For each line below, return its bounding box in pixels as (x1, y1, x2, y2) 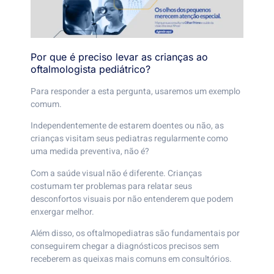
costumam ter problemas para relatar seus (31, 179, 192, 193)
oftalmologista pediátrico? (31, 62, 150, 75)
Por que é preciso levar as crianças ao (31, 50, 208, 63)
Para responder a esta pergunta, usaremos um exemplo (31, 84, 240, 98)
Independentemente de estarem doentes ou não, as (31, 119, 224, 133)
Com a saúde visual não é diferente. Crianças (31, 166, 202, 180)
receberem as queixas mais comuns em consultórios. (31, 252, 232, 265)
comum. (31, 97, 62, 111)
